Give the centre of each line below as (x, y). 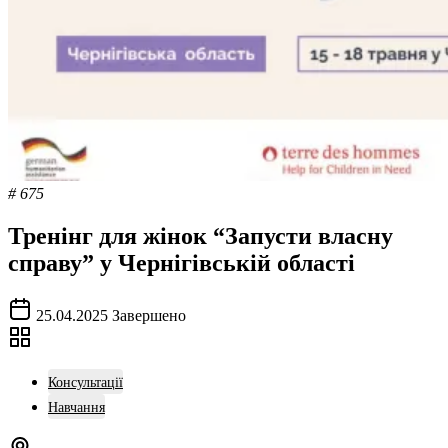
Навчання (76, 407)
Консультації (85, 382)
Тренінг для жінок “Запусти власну (200, 235)
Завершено (149, 315)
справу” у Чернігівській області (181, 262)
